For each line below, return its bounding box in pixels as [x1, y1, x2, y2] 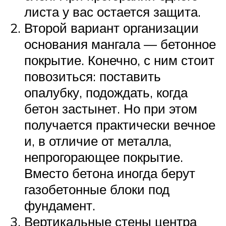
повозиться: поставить [24, 68, 161, 85]
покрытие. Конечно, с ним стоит [24, 52, 214, 69]
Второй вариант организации [24, 20, 199, 36]
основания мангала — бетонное [24, 36, 216, 52]
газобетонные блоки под [24, 181, 169, 198]
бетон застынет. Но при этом [24, 100, 197, 117]
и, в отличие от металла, [24, 133, 172, 149]
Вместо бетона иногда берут [24, 165, 195, 182]
